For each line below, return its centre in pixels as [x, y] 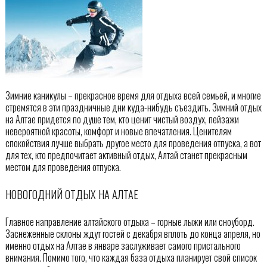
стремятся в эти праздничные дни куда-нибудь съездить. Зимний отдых [133, 107]
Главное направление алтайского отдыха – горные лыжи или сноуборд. [130, 221]
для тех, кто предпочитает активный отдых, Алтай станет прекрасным [126, 155]
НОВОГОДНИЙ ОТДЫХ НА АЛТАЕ [72, 194]
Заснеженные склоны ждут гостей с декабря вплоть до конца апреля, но [133, 233]
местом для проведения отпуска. [63, 167]
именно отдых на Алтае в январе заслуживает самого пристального [123, 245]
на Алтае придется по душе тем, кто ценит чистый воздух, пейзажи [122, 119]
